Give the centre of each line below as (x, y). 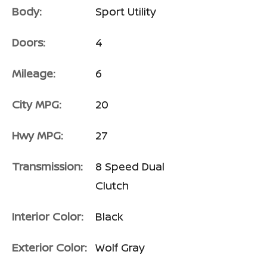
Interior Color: (48, 217)
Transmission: (47, 167)
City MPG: (37, 105)
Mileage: (34, 74)
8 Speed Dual (130, 167)
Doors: (29, 43)
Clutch (112, 186)
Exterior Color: (49, 248)
